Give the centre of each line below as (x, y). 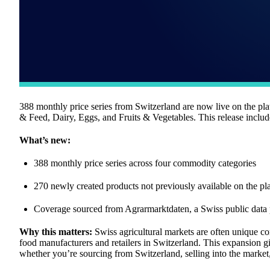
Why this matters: (56, 231)
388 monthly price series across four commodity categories (145, 163)
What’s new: (45, 140)
